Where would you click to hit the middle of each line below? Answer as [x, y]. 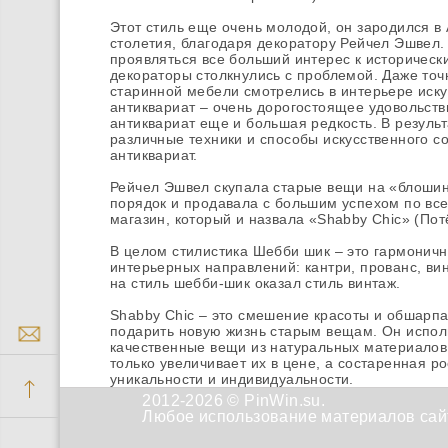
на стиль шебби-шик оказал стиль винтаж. [255, 283]
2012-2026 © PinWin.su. [234, 400]
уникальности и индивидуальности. [232, 379]
